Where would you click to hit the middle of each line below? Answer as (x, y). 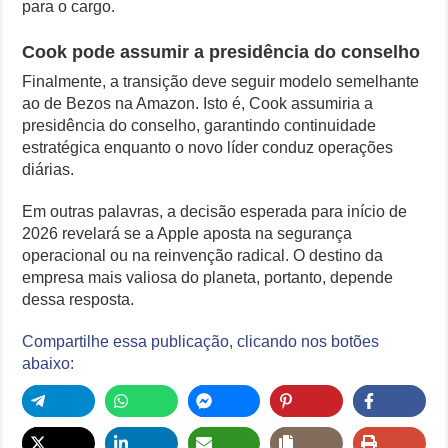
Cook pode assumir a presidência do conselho (221, 52)
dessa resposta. (78, 300)
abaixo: (48, 364)
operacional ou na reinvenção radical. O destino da (203, 256)
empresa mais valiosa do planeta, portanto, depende (208, 278)
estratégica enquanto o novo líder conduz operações (208, 148)
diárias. (48, 170)
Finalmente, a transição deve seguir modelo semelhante (221, 82)
